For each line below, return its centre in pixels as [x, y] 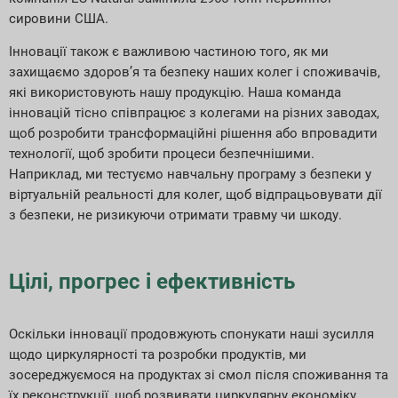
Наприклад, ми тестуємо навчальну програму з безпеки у [190, 175]
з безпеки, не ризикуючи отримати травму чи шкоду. [175, 215]
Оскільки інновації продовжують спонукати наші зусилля [191, 334]
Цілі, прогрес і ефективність [152, 281]
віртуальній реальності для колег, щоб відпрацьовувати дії [195, 195]
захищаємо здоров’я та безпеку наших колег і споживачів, [195, 72]
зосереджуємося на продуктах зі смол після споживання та [199, 374]
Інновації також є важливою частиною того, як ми [169, 52]
